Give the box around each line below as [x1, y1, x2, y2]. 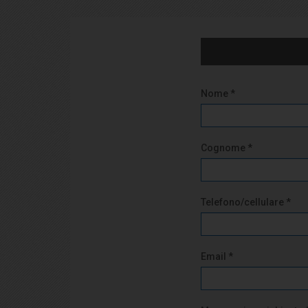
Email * [201, 250, 233, 262]
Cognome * [201, 142, 252, 153]
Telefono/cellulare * [201, 196, 291, 208]
